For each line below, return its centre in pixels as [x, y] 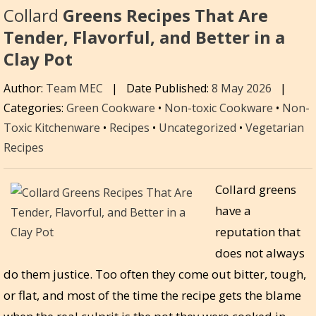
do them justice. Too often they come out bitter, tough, [155, 274]
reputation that [258, 231]
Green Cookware [111, 108]
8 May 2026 [243, 88]
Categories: [35, 108]
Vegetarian [275, 127]
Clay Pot [38, 59]
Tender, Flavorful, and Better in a [144, 37]
